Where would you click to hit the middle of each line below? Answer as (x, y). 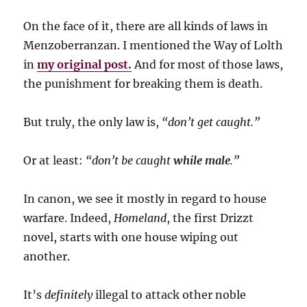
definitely (69, 295)
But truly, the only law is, (93, 122)
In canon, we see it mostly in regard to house (145, 199)
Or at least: (55, 161)
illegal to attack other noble (170, 295)
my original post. (85, 65)
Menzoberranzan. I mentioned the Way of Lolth (153, 46)
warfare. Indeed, (69, 218)
